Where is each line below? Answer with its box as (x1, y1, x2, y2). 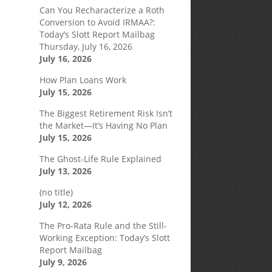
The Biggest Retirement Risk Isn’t (39, 107, 172, 119)
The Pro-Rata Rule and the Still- (39, 220, 167, 231)
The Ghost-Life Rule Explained (39, 153, 161, 165)
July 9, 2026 (39, 256, 87, 268)
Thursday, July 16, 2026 (39, 41, 132, 52)
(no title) (39, 186, 73, 198)
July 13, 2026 (39, 165, 92, 177)
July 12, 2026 (39, 199, 92, 210)
